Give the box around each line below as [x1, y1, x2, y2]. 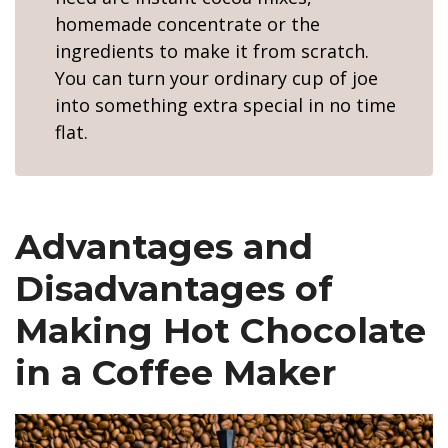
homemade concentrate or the [55, 12, 320, 36]
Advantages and [15, 225, 313, 268]
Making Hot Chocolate [15, 309, 426, 352]
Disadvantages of [15, 267, 333, 310]
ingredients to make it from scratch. [55, 39, 369, 63]
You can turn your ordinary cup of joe [55, 66, 378, 90]
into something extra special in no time [55, 93, 396, 117]
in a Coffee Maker [15, 351, 336, 394]
